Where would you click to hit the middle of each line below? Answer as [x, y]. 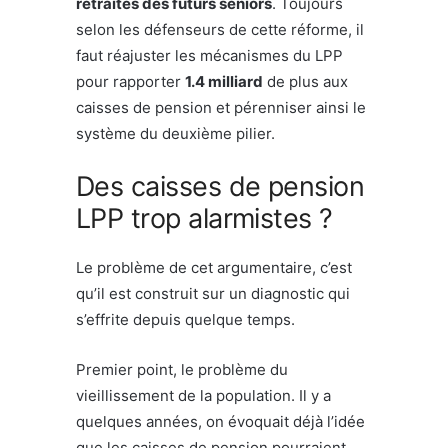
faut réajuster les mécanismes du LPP [209, 55]
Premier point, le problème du [182, 369]
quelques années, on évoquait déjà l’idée [220, 421]
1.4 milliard [224, 81]
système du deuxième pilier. [175, 133]
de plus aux [305, 81]
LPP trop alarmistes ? [204, 218]
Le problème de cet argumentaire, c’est [214, 267]
